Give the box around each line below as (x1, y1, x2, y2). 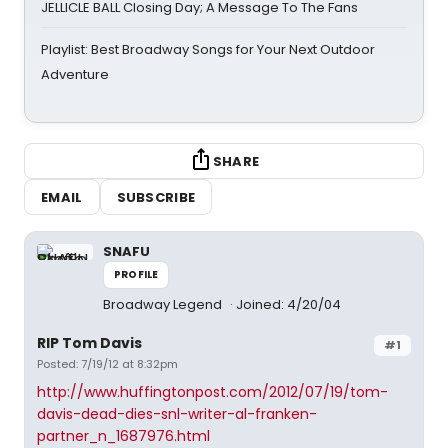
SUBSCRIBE (116, 187, 196, 207)
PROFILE (114, 267, 159, 282)
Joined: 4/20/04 (236, 295, 341, 314)
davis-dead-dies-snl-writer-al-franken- (37, 404, 317, 424)
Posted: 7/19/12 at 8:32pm (37, 356, 178, 372)
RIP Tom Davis (37, 333, 142, 353)
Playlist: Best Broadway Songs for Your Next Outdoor (41, 40, 375, 59)
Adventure (41, 65, 109, 84)
